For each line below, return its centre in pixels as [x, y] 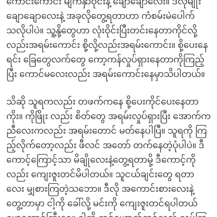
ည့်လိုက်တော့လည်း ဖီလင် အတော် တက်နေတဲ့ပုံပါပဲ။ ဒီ [105, 145]
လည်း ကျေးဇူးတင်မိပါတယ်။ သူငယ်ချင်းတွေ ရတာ [100, 174]
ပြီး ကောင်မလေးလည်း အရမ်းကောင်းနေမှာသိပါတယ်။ [105, 74]
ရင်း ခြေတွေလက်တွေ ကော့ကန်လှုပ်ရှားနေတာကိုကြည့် [105, 60]
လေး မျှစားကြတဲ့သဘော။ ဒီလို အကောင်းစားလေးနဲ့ [100, 189]
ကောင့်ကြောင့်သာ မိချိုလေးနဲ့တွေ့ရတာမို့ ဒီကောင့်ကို [101, 160]
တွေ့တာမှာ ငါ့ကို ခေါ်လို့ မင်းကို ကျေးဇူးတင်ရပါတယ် [102, 203]
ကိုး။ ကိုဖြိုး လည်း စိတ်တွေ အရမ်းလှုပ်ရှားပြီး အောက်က [108, 116]
